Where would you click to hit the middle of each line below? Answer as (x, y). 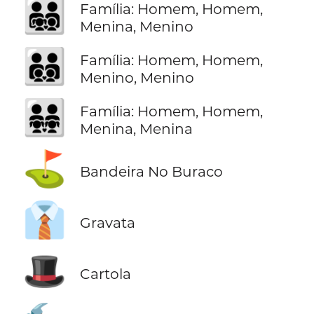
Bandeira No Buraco (151, 171)
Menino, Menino (137, 77)
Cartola (105, 273)
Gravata (107, 222)
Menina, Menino (136, 26)
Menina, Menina (136, 129)
